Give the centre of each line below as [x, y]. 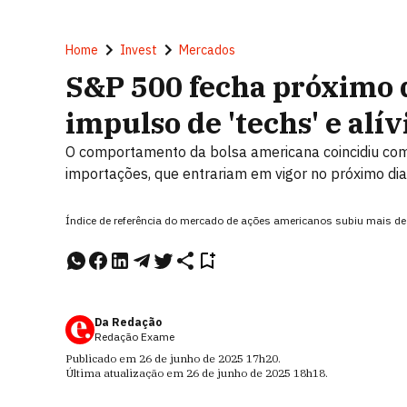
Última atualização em [126, 373]
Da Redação [128, 322]
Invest [139, 50]
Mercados [207, 50]
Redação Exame [134, 337]
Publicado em [102, 358]
